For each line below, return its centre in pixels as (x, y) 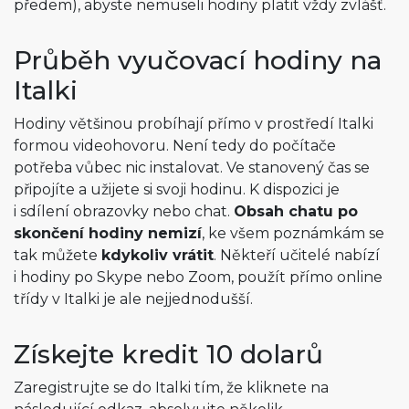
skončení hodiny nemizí (108, 234)
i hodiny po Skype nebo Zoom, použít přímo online (198, 278)
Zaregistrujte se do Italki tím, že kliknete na (171, 388)
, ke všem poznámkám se (293, 234)
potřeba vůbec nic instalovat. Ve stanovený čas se (192, 168)
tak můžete (58, 256)
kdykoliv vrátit (157, 256)
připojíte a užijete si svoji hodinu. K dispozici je (177, 190)
